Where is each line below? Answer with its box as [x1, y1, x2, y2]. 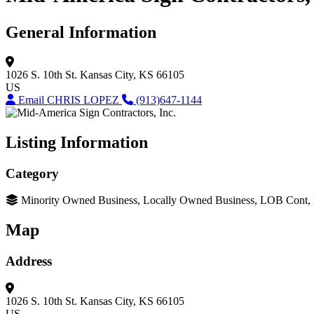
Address [6, 254, 52, 269]
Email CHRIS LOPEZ [18, 93, 122, 106]
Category [6, 165, 59, 181]
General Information [6, 22, 156, 41]
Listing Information [6, 132, 148, 151]
